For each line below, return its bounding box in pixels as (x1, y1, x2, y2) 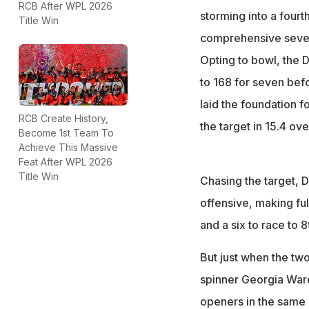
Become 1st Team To (19, 126, 114, 139)
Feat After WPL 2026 (19, 155, 112, 168)
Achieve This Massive (19, 141, 118, 153)
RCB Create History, (19, 112, 108, 124)
